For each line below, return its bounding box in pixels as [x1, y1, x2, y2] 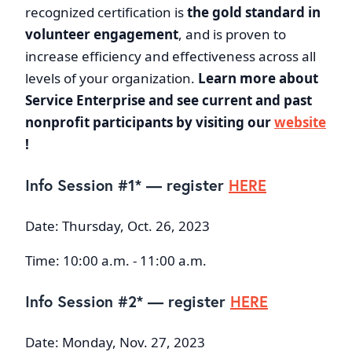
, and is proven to [178, 25, 286, 44]
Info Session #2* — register [25, 291, 230, 313]
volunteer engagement [25, 25, 178, 44]
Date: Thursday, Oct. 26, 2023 [25, 217, 210, 236]
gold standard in [212, 3, 321, 22]
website [274, 113, 326, 132]
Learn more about [198, 69, 318, 88]
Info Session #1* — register [25, 174, 229, 196]
